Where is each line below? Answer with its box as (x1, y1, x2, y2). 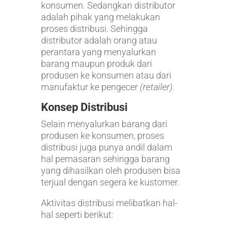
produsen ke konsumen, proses (41, 130, 164, 141)
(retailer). (139, 82, 175, 93)
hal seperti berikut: (41, 209, 113, 220)
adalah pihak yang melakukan (41, 12, 160, 23)
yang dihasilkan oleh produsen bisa (41, 165, 180, 176)
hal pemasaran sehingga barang (41, 154, 170, 165)
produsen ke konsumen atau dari (41, 70, 171, 81)
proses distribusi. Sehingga (41, 23, 148, 34)
